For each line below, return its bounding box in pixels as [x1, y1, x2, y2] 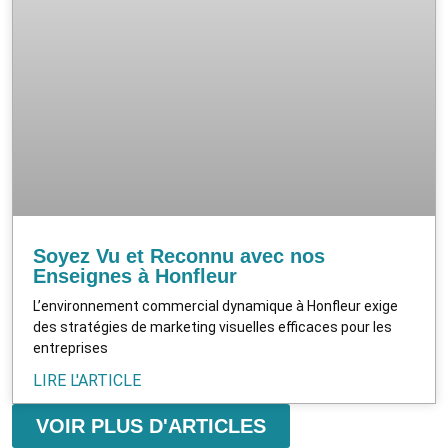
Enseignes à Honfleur [33, 264, 237, 287]
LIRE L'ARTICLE [33, 370, 141, 390]
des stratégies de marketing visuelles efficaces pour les [33, 318, 392, 335]
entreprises [33, 339, 108, 356]
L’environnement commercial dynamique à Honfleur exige [33, 297, 398, 314]
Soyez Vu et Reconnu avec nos [33, 244, 325, 267]
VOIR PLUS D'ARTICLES [36, 414, 266, 437]
